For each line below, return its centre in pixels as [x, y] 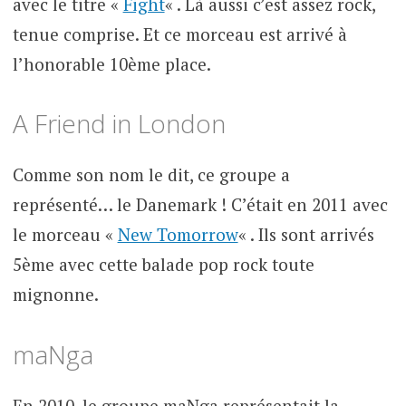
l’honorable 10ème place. [111, 63]
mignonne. [55, 295]
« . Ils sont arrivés [306, 235]
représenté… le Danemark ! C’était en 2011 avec [200, 205]
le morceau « [65, 235]
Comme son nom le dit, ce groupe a [151, 175]
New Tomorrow [178, 235]
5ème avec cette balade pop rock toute [163, 265]
